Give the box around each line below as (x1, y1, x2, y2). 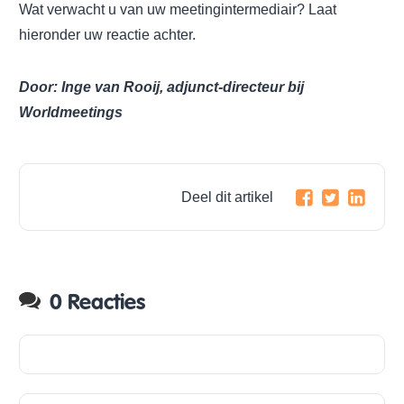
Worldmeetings (19, 104, 123, 120)
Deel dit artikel (181, 188, 273, 205)
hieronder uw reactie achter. (19, 26, 196, 42)
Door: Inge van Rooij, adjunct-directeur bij (19, 78, 304, 95)
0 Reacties (50, 288, 145, 316)
